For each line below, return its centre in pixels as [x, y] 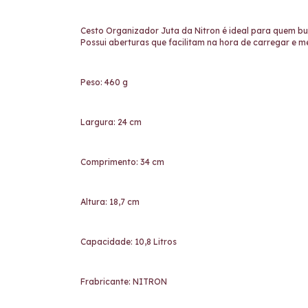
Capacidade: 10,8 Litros [129, 242]
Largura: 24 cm [111, 122]
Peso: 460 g [104, 82]
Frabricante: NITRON [125, 282]
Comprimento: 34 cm [122, 162]
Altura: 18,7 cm [110, 202]
